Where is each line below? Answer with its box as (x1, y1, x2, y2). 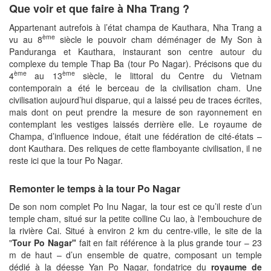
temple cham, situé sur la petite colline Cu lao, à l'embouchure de (9, 212, 262, 224)
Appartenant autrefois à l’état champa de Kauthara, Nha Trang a (9, 21, 262, 33)
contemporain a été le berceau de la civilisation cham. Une (9, 81, 262, 94)
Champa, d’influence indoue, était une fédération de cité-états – (9, 129, 262, 142)
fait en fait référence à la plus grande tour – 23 (76, 236, 263, 249)
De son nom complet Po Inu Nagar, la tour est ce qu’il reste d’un (9, 200, 262, 212)
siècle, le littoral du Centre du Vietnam (74, 69, 263, 82)
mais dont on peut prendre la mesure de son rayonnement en (9, 105, 262, 118)
